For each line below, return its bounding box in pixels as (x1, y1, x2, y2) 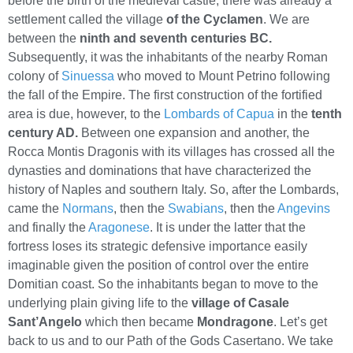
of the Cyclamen (166, 13, 263, 27)
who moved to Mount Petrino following (114, 69, 330, 84)
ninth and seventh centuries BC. (80, 32, 272, 46)
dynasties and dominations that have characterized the (8, 164, 311, 178)
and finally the (8, 221, 88, 235)
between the (8, 32, 80, 46)
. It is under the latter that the (150, 221, 306, 235)
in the (274, 107, 311, 121)
